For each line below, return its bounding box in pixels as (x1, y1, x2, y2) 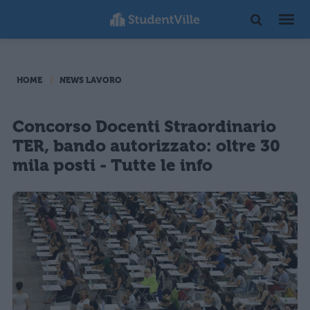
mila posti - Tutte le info (12, 156, 212, 175)
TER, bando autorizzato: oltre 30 (12, 136, 280, 156)
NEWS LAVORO (60, 75, 122, 85)
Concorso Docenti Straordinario (12, 117, 276, 136)
